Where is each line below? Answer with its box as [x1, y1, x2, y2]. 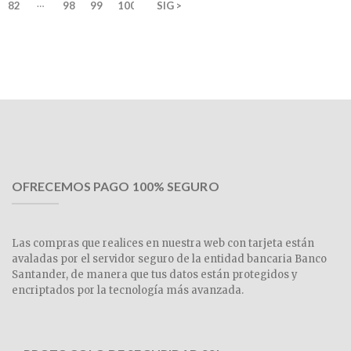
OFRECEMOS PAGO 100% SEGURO [12, 179, 219, 194]
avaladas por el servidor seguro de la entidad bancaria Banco [12, 252, 327, 266]
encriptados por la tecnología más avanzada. [12, 284, 244, 298]
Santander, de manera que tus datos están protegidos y [12, 268, 298, 282]
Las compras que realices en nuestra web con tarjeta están [12, 237, 314, 251]
